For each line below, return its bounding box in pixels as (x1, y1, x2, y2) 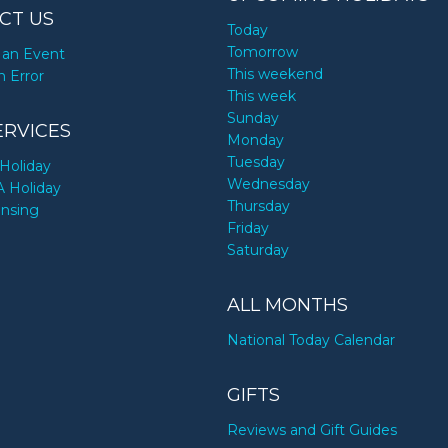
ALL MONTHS (227, 294, 349, 317)
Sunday (227, 109, 280, 128)
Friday (227, 219, 270, 238)
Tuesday (227, 153, 286, 172)
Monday (227, 131, 285, 150)
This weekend (227, 65, 324, 84)
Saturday (227, 241, 290, 260)
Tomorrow (227, 43, 299, 62)
